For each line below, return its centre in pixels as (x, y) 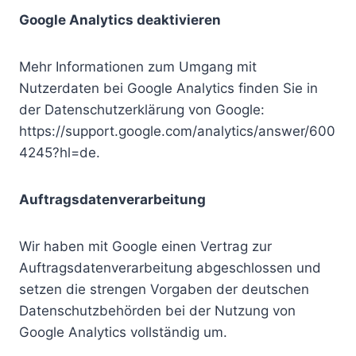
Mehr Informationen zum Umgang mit (138, 67)
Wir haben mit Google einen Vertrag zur (145, 246)
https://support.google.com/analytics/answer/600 (177, 131)
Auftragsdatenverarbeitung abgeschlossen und (170, 268)
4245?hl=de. (60, 153)
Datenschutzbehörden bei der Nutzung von (157, 311)
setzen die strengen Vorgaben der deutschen (164, 289)
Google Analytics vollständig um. (123, 332)
